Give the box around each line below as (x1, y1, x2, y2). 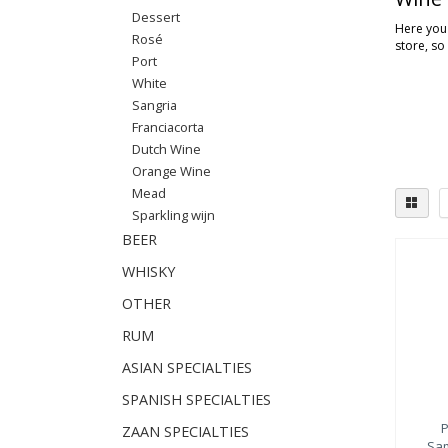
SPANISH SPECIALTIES (122, 390, 271, 409)
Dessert (132, 8, 180, 26)
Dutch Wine (132, 140, 201, 158)
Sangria (132, 96, 177, 114)
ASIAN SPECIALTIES (122, 358, 252, 377)
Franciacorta (132, 118, 204, 136)
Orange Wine (132, 162, 211, 180)
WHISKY (122, 262, 175, 281)
